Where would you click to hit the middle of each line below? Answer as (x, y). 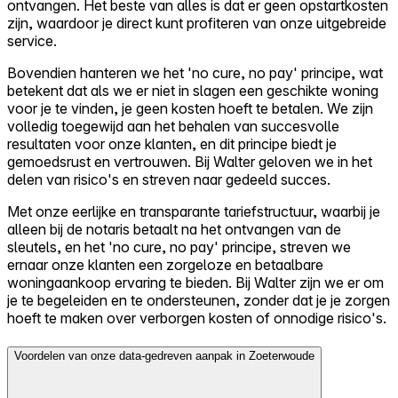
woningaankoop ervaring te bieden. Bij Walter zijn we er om (195, 283)
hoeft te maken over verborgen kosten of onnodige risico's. (197, 318)
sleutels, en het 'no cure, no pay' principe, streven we (179, 247)
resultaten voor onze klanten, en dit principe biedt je (172, 144)
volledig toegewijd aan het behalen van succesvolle (173, 127)
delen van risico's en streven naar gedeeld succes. (169, 180)
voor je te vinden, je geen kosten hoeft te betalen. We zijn (190, 109)
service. (32, 41)
